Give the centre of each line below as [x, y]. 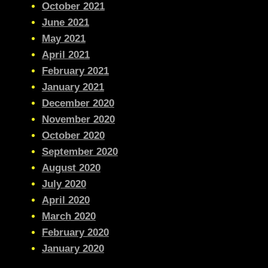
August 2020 [71, 167]
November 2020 [78, 119]
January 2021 [73, 87]
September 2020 [80, 151]
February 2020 [75, 232]
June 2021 [65, 22]
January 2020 [73, 248]
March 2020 [68, 216]
